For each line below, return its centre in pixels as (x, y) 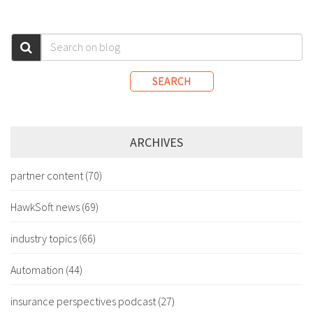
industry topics (45, 238)
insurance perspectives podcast (84, 301)
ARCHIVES (156, 142)
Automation (38, 269)
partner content (48, 175)
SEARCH (172, 81)
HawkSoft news (46, 206)
